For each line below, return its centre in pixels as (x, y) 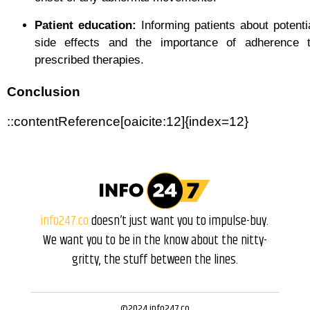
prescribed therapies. (89, 60)
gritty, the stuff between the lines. (155, 260)
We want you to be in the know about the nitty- (155, 241)
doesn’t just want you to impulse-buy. (179, 221)
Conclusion (44, 91)
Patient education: (85, 25)
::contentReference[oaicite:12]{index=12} (128, 121)
